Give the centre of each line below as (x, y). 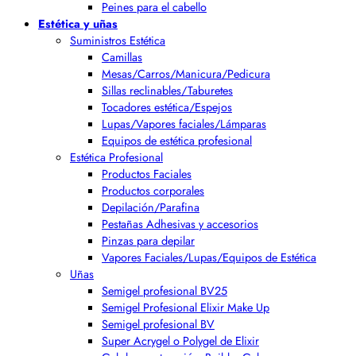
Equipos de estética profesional (177, 140)
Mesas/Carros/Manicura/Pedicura (186, 74)
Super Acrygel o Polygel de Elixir (180, 341)
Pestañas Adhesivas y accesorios (180, 224)
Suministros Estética (118, 40)
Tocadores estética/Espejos (167, 107)
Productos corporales (153, 190)
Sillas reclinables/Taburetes (167, 90)
